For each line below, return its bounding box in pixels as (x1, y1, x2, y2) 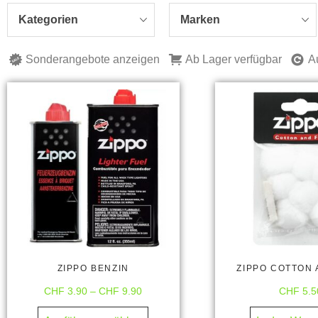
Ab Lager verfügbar (185, 53, 282, 66)
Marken (180, 13, 220, 26)
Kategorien (18, 13, 78, 26)
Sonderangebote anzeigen (26, 53, 160, 66)
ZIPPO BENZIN (57, 263, 129, 273)
